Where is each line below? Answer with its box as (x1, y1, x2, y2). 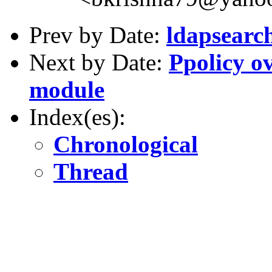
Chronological (53, 131, 198, 157)
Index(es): (29, 103, 126, 130)
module (29, 76, 104, 103)
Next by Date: (29, 49, 169, 75)
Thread (53, 158, 128, 185)
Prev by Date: (29, 21, 166, 48)
